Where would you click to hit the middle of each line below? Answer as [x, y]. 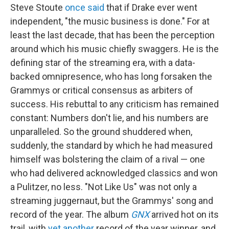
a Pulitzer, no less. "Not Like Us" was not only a [104, 187]
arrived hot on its [184, 214]
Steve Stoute [38, 7]
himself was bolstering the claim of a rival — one [108, 159]
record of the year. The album [71, 214]
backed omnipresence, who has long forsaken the [111, 76]
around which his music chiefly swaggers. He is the [114, 49]
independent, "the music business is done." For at [110, 21]
